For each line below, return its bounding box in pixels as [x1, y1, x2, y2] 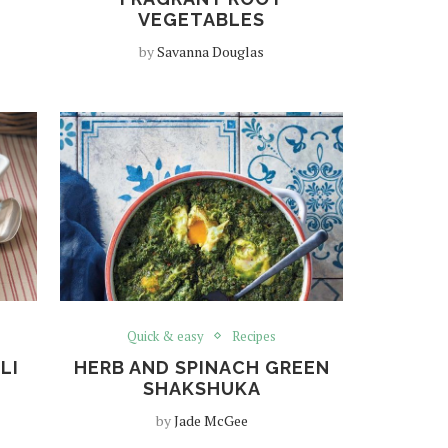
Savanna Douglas [157, 41, 265, 61]
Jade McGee [173, 410, 248, 430]
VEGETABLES [138, 8, 266, 30]
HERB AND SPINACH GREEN [73, 356, 330, 378]
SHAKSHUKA [142, 377, 261, 399]
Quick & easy [127, 326, 205, 345]
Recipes [232, 326, 277, 345]
